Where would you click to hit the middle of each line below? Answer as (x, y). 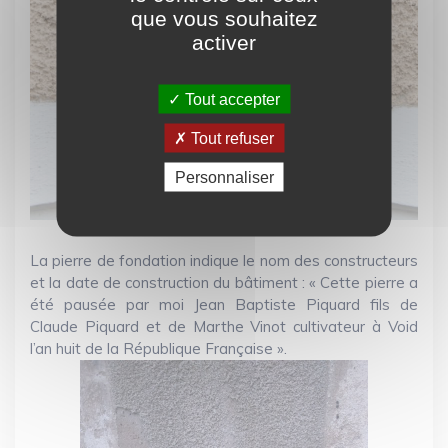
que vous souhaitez (224, 18)
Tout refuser (230, 138)
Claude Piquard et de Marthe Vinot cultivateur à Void (224, 327)
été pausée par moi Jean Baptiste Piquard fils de (224, 305)
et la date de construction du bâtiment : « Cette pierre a (224, 283)
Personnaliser (224, 177)
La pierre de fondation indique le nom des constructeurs (224, 261)
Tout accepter (230, 99)
